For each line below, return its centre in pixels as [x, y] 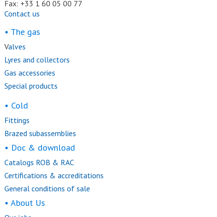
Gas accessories [30, 73]
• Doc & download [39, 148]
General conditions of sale [47, 189]
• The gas [22, 32]
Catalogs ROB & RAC [39, 163]
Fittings [17, 120]
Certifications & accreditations [54, 176]
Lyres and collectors [37, 60]
